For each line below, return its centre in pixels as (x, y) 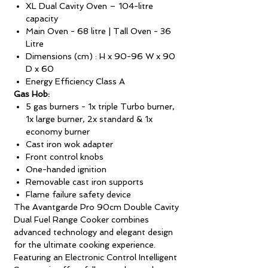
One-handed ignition (66, 169)
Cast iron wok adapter (69, 144)
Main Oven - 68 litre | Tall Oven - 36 (98, 31)
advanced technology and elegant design (93, 232)
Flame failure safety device (78, 194)
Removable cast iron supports (85, 182)
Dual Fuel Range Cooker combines (81, 219)
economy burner (58, 131)
